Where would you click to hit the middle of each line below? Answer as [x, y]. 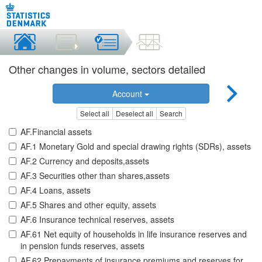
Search [171, 113]
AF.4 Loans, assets [56, 190]
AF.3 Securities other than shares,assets [95, 176]
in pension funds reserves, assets [82, 246]
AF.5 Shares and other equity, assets [88, 205]
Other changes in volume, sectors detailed [107, 69]
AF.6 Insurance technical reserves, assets [97, 220]
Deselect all [134, 113]
